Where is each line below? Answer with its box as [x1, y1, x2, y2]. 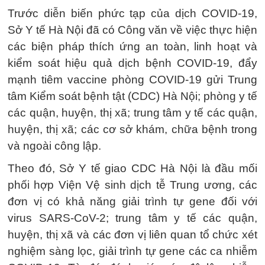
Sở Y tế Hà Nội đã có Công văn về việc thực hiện [8, 24, 257, 36]
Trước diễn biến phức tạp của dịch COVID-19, [8, 7, 257, 20]
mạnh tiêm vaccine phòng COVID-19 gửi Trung [8, 73, 257, 86]
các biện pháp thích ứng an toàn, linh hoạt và [8, 40, 257, 53]
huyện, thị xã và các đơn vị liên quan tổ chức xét [8, 228, 257, 241]
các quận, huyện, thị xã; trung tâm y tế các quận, [8, 106, 257, 119]
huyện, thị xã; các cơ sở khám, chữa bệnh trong [8, 123, 257, 135]
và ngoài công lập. [8, 140, 101, 152]
